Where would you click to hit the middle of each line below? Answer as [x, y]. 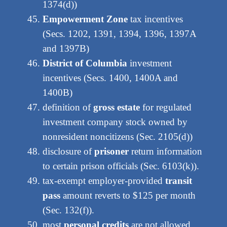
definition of [68, 107]
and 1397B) [66, 49]
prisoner [111, 152]
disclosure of [68, 152]
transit [178, 181]
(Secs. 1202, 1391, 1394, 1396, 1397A [119, 34]
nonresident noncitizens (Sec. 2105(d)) [117, 137]
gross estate [116, 107]
